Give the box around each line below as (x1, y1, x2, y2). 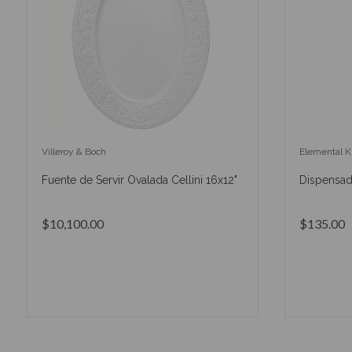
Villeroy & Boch (41, 146, 106, 158)
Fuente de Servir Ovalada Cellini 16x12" (41, 174, 237, 187)
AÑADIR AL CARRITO (92, 273, 191, 285)
